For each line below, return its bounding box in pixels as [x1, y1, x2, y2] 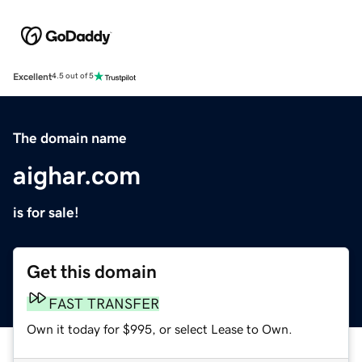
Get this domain [27, 262, 157, 281]
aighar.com [13, 162, 141, 188]
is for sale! [13, 204, 79, 220]
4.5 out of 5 [52, 72, 94, 81]
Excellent [13, 71, 52, 82]
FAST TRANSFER [48, 296, 159, 311]
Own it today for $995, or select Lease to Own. [27, 322, 293, 335]
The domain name [13, 130, 127, 145]
